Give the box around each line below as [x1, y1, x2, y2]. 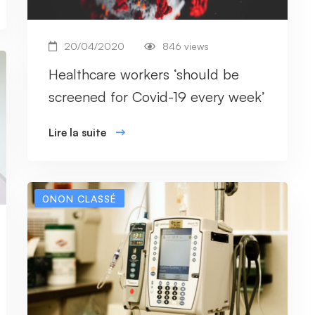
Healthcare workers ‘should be [49, 65, 239, 84]
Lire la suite [49, 126, 106, 140]
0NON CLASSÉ [42, 193, 117, 205]
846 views [162, 40, 209, 53]
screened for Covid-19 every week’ [49, 88, 265, 106]
